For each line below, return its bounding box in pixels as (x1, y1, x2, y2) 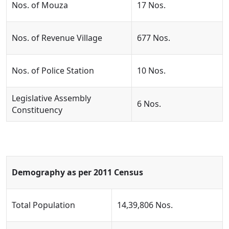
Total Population (12, 199, 75, 211)
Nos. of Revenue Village (12, 32, 102, 43)
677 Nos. (137, 32, 170, 43)
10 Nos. (137, 65, 166, 76)
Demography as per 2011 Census (12, 167, 143, 178)
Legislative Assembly (12, 93, 91, 104)
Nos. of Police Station (12, 65, 94, 76)
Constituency (12, 104, 62, 116)
